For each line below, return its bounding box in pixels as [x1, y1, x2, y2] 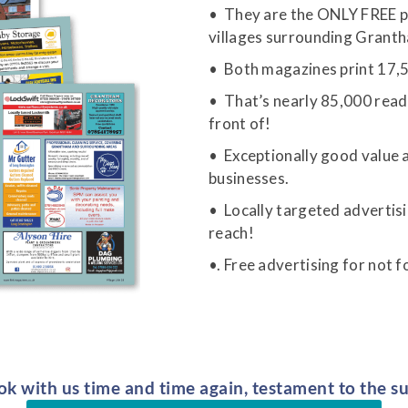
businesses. [209, 168, 290, 188]
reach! [209, 222, 254, 242]
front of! [209, 113, 271, 133]
